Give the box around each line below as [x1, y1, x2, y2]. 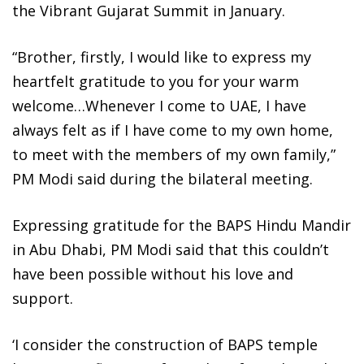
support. [12, 288, 73, 309]
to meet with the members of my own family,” [12, 145, 336, 165]
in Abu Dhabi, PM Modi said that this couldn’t [12, 240, 329, 260]
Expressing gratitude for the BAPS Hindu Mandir [12, 215, 351, 236]
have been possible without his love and [12, 264, 293, 284]
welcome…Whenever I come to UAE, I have [12, 96, 306, 116]
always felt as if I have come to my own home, [12, 120, 333, 141]
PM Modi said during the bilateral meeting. [12, 169, 313, 189]
